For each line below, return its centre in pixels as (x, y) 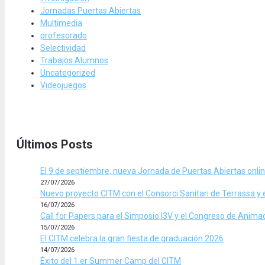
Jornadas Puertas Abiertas (91, 10)
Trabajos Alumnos (74, 60)
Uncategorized (68, 72)
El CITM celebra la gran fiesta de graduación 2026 (132, 238)
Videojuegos (63, 85)
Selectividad (63, 48)
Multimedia (61, 23)
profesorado (64, 35)
